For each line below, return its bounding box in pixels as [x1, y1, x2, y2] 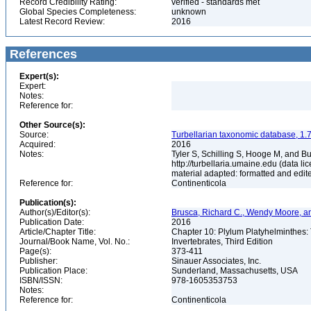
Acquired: [19, 140, 56, 149]
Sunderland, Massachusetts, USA [171, 266, 300, 276]
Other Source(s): [19, 120, 85, 130]
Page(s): [19, 246, 51, 256]
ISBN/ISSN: [19, 276, 62, 285]
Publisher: [19, 256, 58, 266]
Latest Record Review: [19, 17, 105, 26]
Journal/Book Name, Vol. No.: [19, 237, 130, 246]
